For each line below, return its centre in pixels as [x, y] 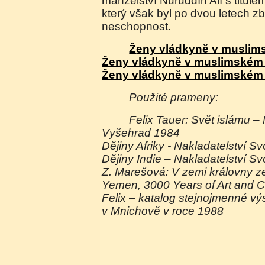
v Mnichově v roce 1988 [163, 211]
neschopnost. [136, 26]
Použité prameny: [178, 97]
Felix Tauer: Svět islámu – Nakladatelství [133, 120]
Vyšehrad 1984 [141, 133]
